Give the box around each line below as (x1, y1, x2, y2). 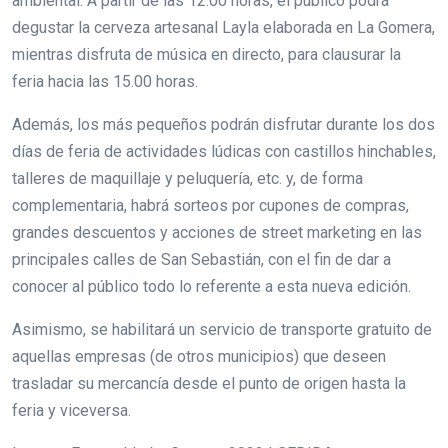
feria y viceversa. (12, 401, 131, 421)
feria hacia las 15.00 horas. (12, 72, 202, 92)
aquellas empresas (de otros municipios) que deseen (12, 347, 386, 367)
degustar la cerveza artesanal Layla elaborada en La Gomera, (12, 18, 435, 38)
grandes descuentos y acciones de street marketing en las (12, 223, 422, 243)
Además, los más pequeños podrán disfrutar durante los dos (12, 115, 435, 135)
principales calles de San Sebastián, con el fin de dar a (12, 250, 391, 270)
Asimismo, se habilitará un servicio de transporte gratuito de (12, 320, 432, 340)
